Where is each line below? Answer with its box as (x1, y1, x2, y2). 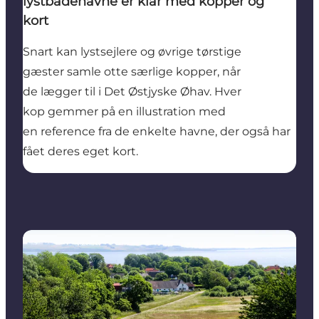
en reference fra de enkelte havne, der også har (23, 124, 291, 138)
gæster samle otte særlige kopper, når (23, 64, 241, 78)
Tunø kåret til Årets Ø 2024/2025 (22, 230, 204, 244)
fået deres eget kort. (23, 144, 144, 158)
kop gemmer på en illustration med (23, 104, 226, 118)
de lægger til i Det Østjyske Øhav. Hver (23, 84, 241, 98)
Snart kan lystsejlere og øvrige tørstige (23, 44, 241, 58)
